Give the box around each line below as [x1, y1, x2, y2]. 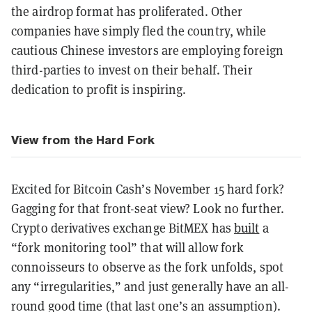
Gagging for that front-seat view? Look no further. [11, 200, 285, 217]
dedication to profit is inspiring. [11, 81, 187, 97]
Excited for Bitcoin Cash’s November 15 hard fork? [11, 180, 284, 197]
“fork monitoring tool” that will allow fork [11, 239, 244, 256]
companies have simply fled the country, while [11, 22, 267, 39]
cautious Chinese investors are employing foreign [11, 42, 283, 58]
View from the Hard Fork [11, 132, 155, 147]
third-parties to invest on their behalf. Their [11, 61, 253, 78]
